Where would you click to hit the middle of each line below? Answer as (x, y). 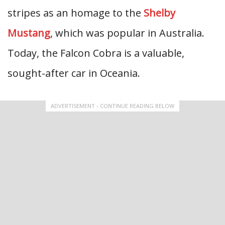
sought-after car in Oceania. (74, 73)
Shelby (159, 13)
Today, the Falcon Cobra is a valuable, (96, 53)
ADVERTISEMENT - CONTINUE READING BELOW (113, 105)
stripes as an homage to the (76, 13)
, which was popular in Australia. (127, 33)
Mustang (29, 33)
